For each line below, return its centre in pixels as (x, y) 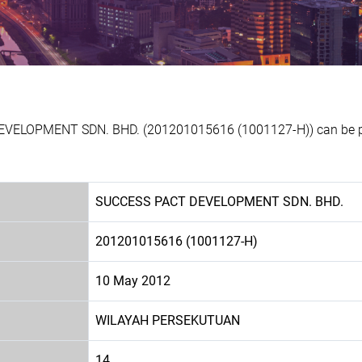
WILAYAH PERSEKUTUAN (168, 320)
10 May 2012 (133, 280)
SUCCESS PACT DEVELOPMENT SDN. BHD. (219, 201)
